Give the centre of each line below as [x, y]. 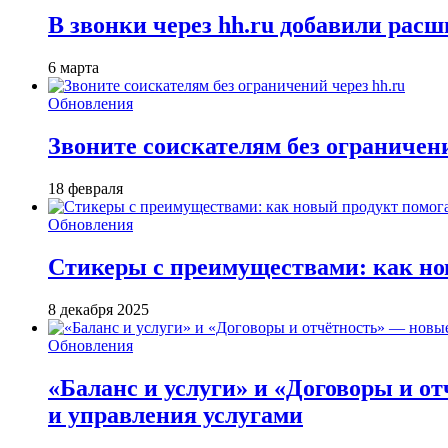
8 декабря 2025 [98, 309]
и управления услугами [175, 414]
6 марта [73, 68]
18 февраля [85, 188]
